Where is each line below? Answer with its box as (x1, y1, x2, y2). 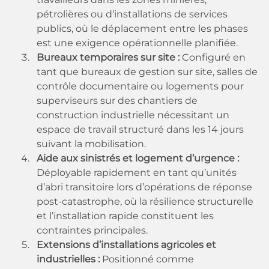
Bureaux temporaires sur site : (37, 52, 182, 63)
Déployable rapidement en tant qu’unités (37, 167, 237, 178)
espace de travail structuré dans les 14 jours (37, 124, 244, 135)
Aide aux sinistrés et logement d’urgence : (37, 153, 239, 164)
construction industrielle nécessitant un (37, 109, 229, 121)
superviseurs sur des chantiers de (37, 95, 198, 106)
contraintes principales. (37, 225, 148, 236)
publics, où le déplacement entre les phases (37, 23, 248, 34)
